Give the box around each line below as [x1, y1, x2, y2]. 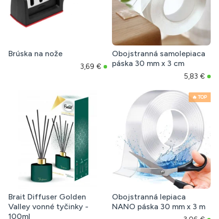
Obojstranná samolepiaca [111, 49, 205, 59]
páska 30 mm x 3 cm [111, 59, 184, 68]
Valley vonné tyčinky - [8, 202, 88, 212]
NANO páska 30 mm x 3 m [111, 202, 205, 212]
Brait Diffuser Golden [8, 192, 86, 202]
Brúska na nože [8, 49, 63, 59]
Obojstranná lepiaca [111, 192, 186, 202]
